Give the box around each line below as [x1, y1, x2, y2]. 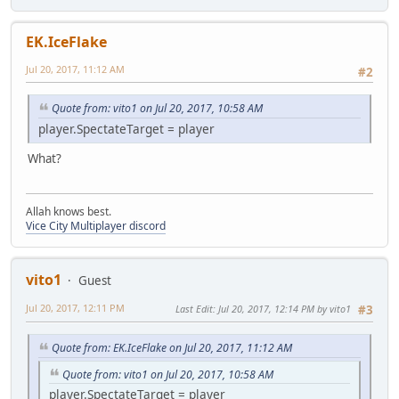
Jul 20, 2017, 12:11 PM [26, 300, 125, 314]
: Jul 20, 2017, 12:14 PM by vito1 [213, 301, 351, 315]
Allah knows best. [26, 203, 111, 219]
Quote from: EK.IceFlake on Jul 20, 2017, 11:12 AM [52, 339, 292, 355]
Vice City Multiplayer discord [26, 217, 166, 233]
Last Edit [175, 301, 213, 315]
